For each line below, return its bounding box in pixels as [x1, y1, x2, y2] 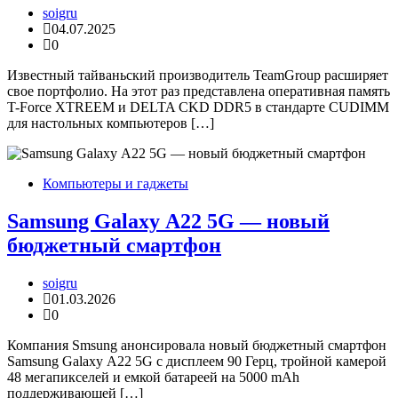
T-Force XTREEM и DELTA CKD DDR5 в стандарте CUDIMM [7, 99, 389, 115]
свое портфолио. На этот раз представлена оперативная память [7, 84, 390, 99]
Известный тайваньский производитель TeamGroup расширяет [7, 68, 388, 84]
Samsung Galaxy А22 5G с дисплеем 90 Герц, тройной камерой [7, 354, 386, 370]
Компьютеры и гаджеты [43, 176, 188, 192]
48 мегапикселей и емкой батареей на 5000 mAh [7, 370, 299, 386]
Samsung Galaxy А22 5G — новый [7, 210, 330, 234]
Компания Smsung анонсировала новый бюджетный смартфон [7, 338, 386, 354]
